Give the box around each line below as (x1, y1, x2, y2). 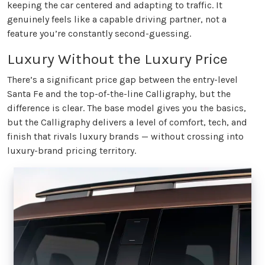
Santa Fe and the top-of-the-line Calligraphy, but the (7, 88, 231, 99)
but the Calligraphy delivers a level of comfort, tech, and (7, 116, 247, 128)
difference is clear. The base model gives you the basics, (7, 102, 246, 114)
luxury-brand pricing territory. (7, 144, 136, 156)
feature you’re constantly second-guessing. (7, 27, 191, 39)
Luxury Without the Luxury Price (7, 50, 228, 67)
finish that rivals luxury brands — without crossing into (7, 130, 244, 142)
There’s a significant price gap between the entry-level (7, 73, 238, 85)
